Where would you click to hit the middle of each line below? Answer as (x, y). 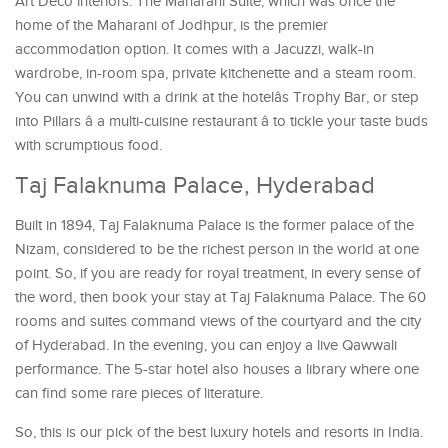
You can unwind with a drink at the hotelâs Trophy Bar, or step (217, 97)
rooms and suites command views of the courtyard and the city (218, 321)
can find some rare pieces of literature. (139, 393)
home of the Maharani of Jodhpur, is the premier (171, 25)
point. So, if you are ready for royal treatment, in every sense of (217, 273)
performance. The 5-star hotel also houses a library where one (217, 369)
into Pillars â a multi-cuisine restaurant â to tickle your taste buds (221, 121)
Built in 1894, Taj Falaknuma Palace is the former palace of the (214, 225)
